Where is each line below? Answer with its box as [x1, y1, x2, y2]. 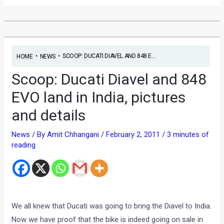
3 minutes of [167, 129, 209, 139]
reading [11, 140, 36, 149]
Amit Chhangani [47, 129, 101, 139]
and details [11, 106, 86, 124]
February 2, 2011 [106, 129, 162, 139]
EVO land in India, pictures [11, 88, 186, 106]
